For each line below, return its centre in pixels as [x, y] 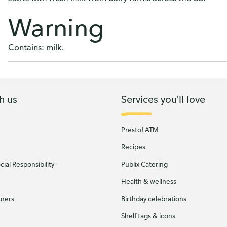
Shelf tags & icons [148, 216]
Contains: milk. [36, 47]
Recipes [133, 147]
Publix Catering [144, 164]
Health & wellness [149, 181]
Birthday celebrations [154, 199]
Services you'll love [163, 99]
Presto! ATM [140, 130]
